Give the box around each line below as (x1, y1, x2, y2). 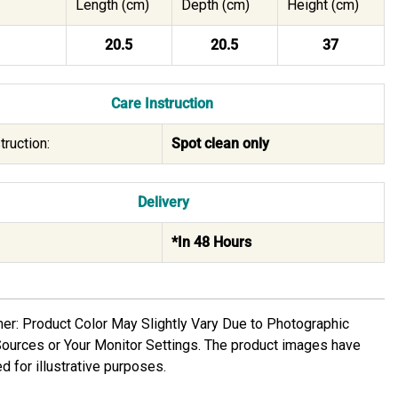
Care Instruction (110, 94, 213, 112)
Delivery (134, 193, 189, 211)
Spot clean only (171, 134, 269, 152)
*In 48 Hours (171, 233, 251, 251)
